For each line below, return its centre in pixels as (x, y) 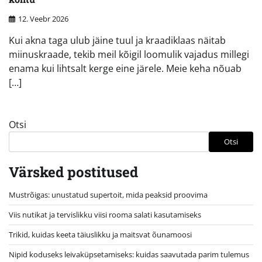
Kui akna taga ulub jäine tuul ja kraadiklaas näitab (117, 40)
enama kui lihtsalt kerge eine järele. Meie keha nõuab (125, 68)
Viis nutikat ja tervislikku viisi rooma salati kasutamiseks (105, 214)
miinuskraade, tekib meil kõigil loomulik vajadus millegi (129, 54)
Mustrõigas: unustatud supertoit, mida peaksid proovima (108, 194)
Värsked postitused (73, 172)
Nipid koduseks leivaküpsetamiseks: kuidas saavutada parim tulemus (129, 254)
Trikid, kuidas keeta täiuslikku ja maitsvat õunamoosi (100, 234)
